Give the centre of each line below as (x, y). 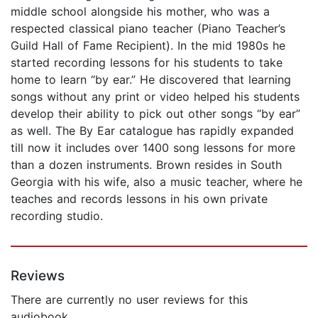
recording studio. (57, 215)
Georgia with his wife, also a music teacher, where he (157, 181)
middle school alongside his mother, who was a (140, 11)
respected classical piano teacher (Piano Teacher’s (148, 28)
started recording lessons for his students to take (147, 62)
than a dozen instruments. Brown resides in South (146, 164)
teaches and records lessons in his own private (139, 198)
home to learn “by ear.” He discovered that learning (151, 79)
